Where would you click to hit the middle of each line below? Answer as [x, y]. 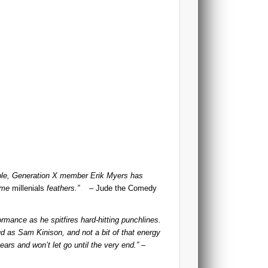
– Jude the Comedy [119, 188]
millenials [28, 188]
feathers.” [63, 188]
